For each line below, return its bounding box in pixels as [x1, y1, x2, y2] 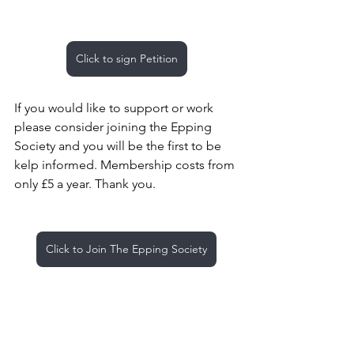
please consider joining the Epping [14, 119, 215, 134]
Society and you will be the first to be [14, 137, 224, 153]
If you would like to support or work [14, 100, 217, 115]
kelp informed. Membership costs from [14, 156, 238, 172]
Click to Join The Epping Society [46, 241, 207, 256]
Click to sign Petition [75, 51, 178, 66]
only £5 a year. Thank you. [14, 175, 156, 191]
